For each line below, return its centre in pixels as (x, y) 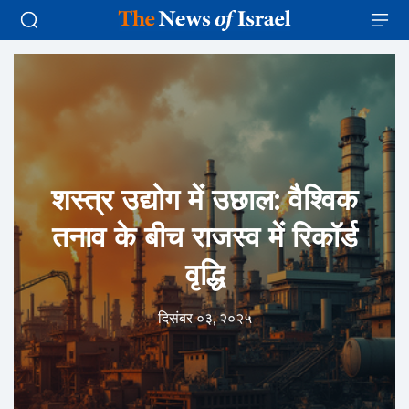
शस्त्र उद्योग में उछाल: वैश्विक (204, 199)
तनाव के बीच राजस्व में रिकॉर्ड (204, 236)
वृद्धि (204, 274)
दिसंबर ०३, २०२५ (204, 318)
